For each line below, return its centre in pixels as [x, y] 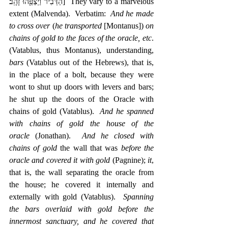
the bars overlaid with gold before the [81, 209]
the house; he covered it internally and [81, 184]
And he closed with [118, 135]
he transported [78, 25]
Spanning [138, 196]
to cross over [30, 25]
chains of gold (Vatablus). [55, 111]
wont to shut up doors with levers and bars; [81, 87]
